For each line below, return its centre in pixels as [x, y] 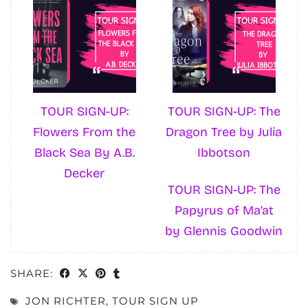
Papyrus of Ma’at [224, 211]
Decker [84, 174]
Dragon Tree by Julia [224, 132]
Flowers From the [84, 132]
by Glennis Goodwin [224, 231]
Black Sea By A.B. [84, 153]
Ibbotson [224, 153]
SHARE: [33, 274]
